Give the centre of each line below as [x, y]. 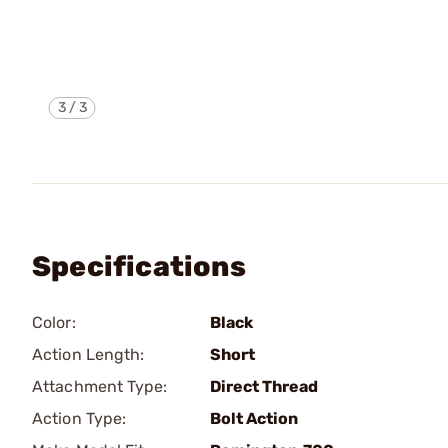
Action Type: [79, 418]
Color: [54, 322]
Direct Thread [264, 386]
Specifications [139, 266]
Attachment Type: [100, 386]
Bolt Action [254, 418]
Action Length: [88, 354]
